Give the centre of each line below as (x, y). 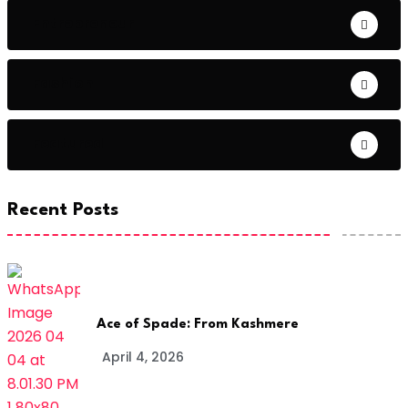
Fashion (63, 83)
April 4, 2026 (143, 357)
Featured (68, 143)
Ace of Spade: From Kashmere (198, 324)
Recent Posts (63, 210)
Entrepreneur (83, 23)
